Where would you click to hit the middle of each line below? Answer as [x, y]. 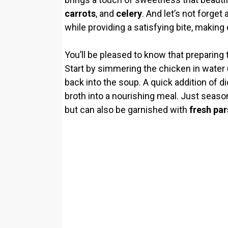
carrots [80, 13]
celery [129, 13]
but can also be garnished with [127, 109]
